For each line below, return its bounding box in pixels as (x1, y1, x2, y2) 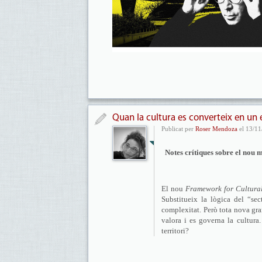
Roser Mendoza (195, 125, 237, 132)
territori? (161, 226, 189, 235)
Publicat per (161, 125, 195, 132)
